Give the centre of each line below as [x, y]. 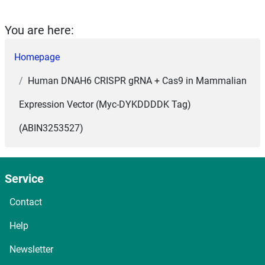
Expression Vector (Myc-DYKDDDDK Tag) [105, 104]
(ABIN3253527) [51, 128]
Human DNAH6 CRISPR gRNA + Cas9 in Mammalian [137, 81]
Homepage [37, 57]
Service [24, 179]
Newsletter [31, 249]
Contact [26, 202]
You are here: [39, 30]
